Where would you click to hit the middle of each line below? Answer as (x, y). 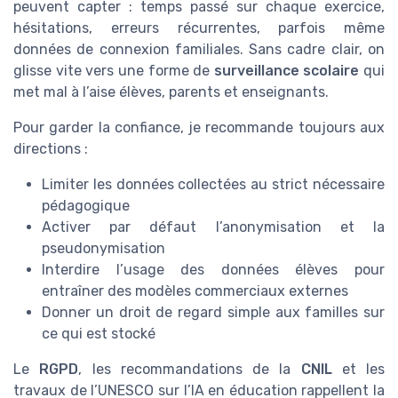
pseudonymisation (103, 249)
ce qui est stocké (99, 334)
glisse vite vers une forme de (114, 71)
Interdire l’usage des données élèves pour (213, 270)
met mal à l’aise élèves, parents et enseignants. (171, 92)
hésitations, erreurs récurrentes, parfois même (199, 28)
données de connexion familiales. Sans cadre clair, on (199, 50)
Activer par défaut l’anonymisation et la (213, 227)
